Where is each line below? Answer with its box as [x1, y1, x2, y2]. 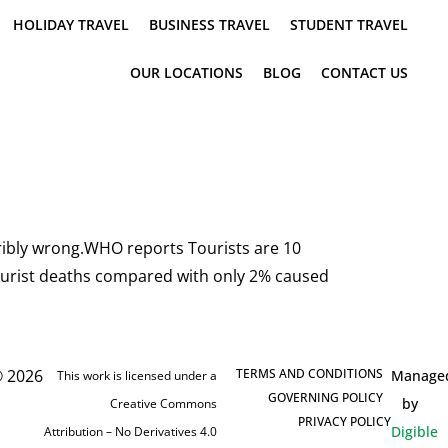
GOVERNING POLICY [268, 389, 384, 407]
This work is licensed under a [56, 367, 217, 385]
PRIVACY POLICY [297, 413, 391, 431]
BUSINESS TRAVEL [149, 15, 270, 34]
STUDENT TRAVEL [290, 15, 408, 34]
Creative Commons [109, 395, 217, 413]
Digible [390, 422, 438, 442]
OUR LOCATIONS [130, 63, 243, 82]
